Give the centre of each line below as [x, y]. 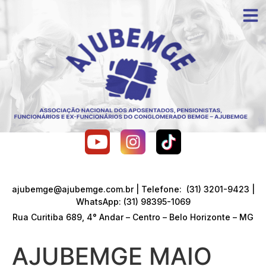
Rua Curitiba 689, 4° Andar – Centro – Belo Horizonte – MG [133, 217]
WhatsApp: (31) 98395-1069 [133, 202]
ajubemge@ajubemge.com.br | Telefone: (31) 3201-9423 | [133, 189]
